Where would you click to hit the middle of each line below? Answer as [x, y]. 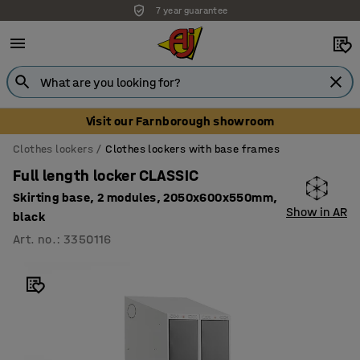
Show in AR [317, 212]
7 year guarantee [192, 10]
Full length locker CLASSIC [106, 176]
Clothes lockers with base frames [193, 149]
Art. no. [35, 239]
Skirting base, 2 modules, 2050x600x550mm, [145, 197]
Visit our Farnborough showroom [180, 121]
